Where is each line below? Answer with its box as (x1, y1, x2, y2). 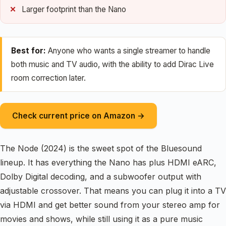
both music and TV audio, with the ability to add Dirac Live (11, 59, 214, 69)
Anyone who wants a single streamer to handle (46, 45, 210, 55)
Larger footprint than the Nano (22, 5, 126, 15)
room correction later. (11, 73, 86, 83)
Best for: (11, 45, 46, 55)
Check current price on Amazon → (12, 110, 145, 121)
